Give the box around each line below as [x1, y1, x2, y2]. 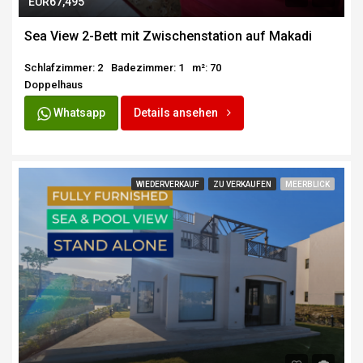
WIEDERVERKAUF [136, 180, 199, 190]
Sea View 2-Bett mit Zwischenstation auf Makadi [24, 28, 312, 45]
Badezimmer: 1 [111, 62, 184, 75]
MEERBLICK [285, 180, 330, 190]
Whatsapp [51, 106, 105, 120]
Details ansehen [134, 106, 220, 120]
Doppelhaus [24, 79, 83, 92]
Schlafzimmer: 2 [24, 62, 103, 75]
